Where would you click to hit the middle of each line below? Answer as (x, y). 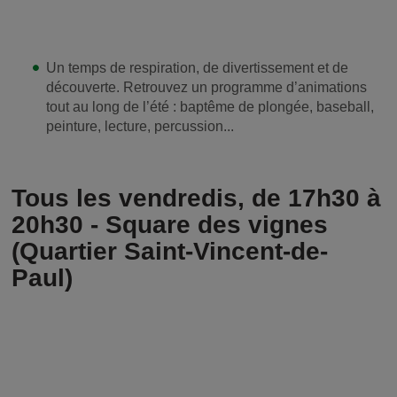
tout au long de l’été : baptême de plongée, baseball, (210, 107)
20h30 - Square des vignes (170, 225)
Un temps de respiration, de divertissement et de (197, 68)
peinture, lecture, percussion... (140, 127)
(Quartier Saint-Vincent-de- (170, 252)
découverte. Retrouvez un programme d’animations (206, 88)
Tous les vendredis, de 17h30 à (196, 198)
